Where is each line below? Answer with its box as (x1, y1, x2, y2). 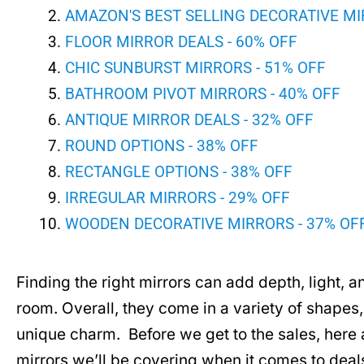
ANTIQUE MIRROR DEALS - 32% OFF (65, 110, 314, 129)
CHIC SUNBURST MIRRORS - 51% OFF (65, 58, 326, 77)
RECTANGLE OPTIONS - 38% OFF (65, 162, 292, 181)
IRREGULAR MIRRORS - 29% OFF (65, 188, 290, 207)
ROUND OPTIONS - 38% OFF (65, 136, 258, 155)
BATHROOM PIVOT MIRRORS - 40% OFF (65, 84, 340, 103)
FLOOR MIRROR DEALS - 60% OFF (65, 32, 297, 51)
